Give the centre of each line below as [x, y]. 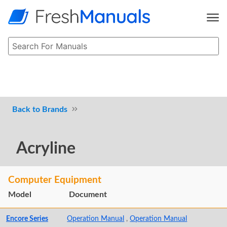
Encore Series [27, 219]
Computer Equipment [55, 180]
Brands [55, 109]
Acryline [46, 149]
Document [88, 195]
